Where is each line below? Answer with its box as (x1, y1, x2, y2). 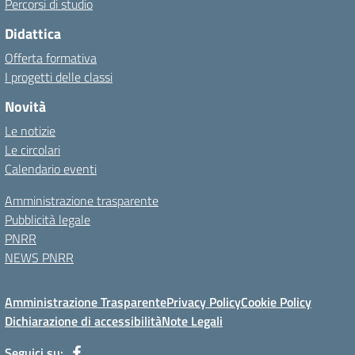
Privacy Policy (166, 292, 241, 311)
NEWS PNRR (5, 248, 74, 267)
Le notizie (5, 121, 55, 140)
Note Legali (162, 311, 223, 330)
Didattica (5, 23, 61, 44)
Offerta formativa (5, 48, 97, 67)
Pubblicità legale (5, 210, 90, 229)
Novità (5, 96, 46, 117)
